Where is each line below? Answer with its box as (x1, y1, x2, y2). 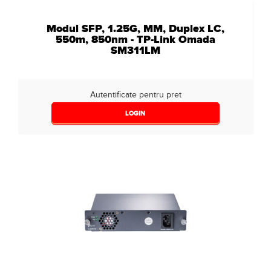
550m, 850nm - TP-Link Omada (56, 32, 215, 47)
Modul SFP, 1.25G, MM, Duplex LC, (47, 21, 224, 36)
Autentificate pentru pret (90, 90, 181, 100)
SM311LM (111, 43, 160, 57)
